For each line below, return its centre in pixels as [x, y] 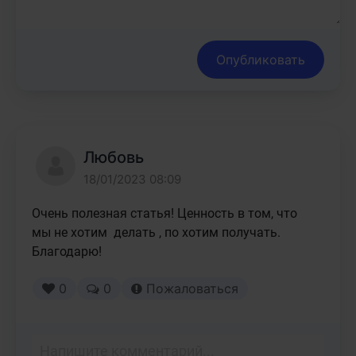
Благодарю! [67, 252]
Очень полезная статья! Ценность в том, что [164, 213]
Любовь [114, 157]
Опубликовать [261, 60]
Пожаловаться [190, 288]
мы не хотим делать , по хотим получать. [156, 232]
